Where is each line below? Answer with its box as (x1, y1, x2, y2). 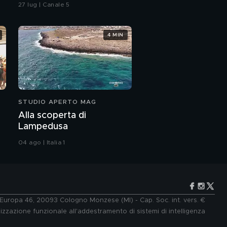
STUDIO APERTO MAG (18, 99, 97, 105)
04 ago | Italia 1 (18, 139, 65, 146)
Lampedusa (18, 122, 68, 132)
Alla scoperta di (18, 111, 86, 121)
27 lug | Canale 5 (18, 2, 70, 8)
